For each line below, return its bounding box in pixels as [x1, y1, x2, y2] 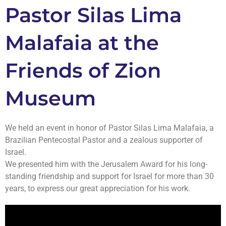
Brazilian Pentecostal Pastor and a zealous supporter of [5, 135, 203, 145]
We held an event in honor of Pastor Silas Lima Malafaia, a [5, 123, 214, 133]
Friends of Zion [5, 58, 161, 83]
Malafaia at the [5, 30, 159, 55]
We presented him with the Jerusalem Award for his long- [5, 159, 207, 169]
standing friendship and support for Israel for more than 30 [5, 172, 214, 181]
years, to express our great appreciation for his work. [5, 184, 190, 193]
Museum [5, 86, 96, 110]
